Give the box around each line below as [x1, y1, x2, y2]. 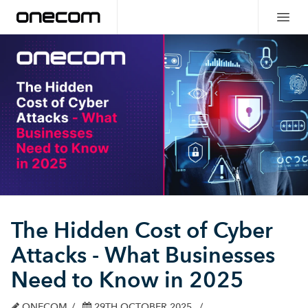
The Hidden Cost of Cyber [11, 217, 273, 244]
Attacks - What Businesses [11, 241, 275, 269]
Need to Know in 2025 [11, 266, 244, 294]
